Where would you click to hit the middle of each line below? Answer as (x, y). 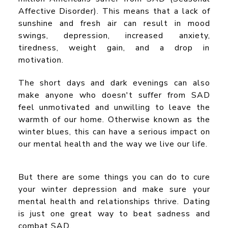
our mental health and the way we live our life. (113, 144)
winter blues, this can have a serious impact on (114, 132)
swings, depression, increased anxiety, (114, 36)
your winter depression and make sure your (114, 190)
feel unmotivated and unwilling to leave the (114, 108)
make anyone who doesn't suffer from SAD (114, 95)
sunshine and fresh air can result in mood (114, 24)
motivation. (41, 60)
